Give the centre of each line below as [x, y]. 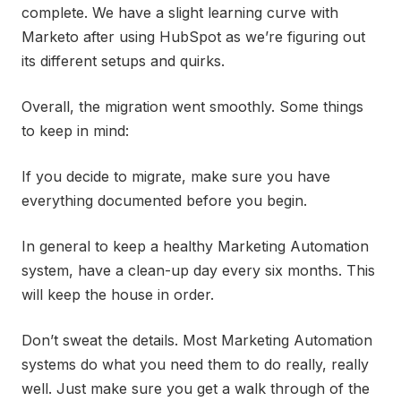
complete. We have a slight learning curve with [180, 12]
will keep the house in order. [118, 294]
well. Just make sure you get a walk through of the [196, 388]
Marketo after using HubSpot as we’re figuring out [193, 36]
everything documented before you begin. [164, 200]
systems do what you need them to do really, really [195, 364]
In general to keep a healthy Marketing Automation [195, 246]
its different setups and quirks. [123, 60]
